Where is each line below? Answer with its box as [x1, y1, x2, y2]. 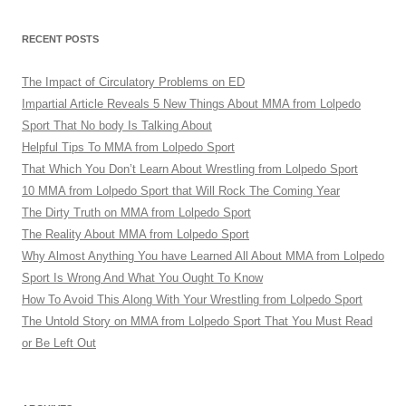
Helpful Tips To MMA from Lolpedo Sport [22, 140, 235, 154]
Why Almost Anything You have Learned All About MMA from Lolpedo [22, 249, 384, 263]
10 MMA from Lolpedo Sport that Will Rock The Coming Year [22, 184, 340, 198]
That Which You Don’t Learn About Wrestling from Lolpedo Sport [22, 162, 358, 176]
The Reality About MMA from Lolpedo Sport [22, 227, 249, 241]
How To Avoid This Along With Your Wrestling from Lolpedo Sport [22, 293, 362, 306]
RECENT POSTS [22, 34, 99, 44]
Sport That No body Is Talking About [22, 119, 212, 132]
